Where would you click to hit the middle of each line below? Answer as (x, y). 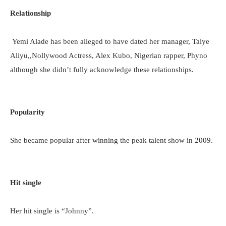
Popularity (27, 112)
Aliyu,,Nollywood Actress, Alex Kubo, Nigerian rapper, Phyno (109, 55)
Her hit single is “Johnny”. (52, 211)
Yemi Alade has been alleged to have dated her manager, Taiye (110, 41)
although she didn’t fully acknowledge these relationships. (102, 70)
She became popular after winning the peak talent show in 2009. (111, 140)
